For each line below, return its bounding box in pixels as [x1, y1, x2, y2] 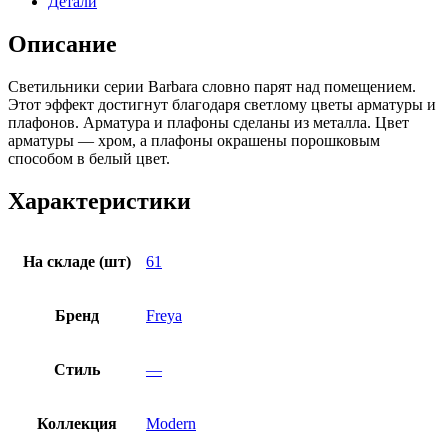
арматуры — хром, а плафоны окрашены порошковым [8, 131, 380, 149]
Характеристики [8, 187, 191, 214]
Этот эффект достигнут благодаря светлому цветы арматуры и [8, 95, 436, 113]
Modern [146, 415, 196, 433]
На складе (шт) [22, 253, 131, 271]
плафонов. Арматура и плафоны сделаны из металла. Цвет [8, 113, 409, 131]
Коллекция [36, 415, 117, 433]
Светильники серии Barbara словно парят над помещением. [8, 77, 416, 95]
